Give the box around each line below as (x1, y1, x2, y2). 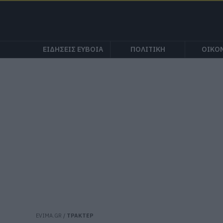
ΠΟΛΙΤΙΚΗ (130, 44, 165, 54)
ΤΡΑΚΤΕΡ (67, 212, 94, 219)
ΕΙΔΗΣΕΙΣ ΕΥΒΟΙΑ (43, 44, 103, 54)
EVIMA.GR (36, 212, 62, 219)
